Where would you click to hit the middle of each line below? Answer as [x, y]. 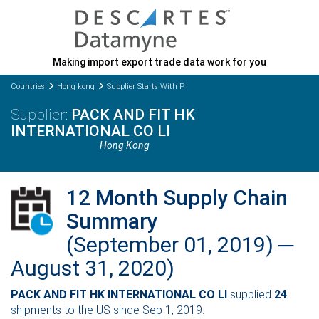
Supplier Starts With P [146, 87]
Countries [28, 87]
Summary [112, 221]
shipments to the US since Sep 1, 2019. [108, 310]
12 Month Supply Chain [177, 197]
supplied [251, 294]
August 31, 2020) [93, 268]
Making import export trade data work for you [159, 62]
